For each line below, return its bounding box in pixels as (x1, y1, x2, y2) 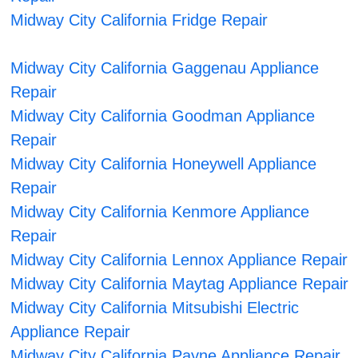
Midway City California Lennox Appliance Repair (10, 251, 348, 269)
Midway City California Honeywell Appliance (10, 155, 317, 173)
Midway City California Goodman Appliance (10, 107, 316, 125)
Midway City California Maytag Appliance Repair (10, 275, 349, 293)
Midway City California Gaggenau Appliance (10, 59, 320, 78)
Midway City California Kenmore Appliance (10, 203, 310, 221)
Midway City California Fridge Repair (10, 11, 268, 30)
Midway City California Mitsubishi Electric (10, 299, 300, 317)
